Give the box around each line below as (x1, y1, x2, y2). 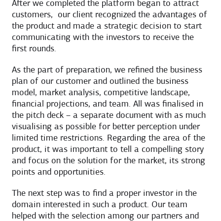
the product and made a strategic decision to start (12, 21, 202, 31)
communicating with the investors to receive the (12, 33, 194, 42)
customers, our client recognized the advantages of (12, 10, 207, 20)
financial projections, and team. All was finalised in (12, 99, 203, 109)
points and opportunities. (12, 167, 106, 177)
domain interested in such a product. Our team (12, 200, 187, 210)
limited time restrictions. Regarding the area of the (12, 133, 205, 143)
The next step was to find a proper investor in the (12, 188, 197, 198)
